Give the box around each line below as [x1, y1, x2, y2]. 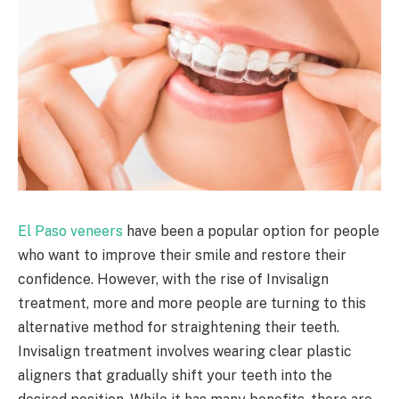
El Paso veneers [18, 222, 123, 240]
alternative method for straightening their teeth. [18, 318, 339, 336]
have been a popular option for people [123, 222, 379, 240]
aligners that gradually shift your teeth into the [18, 366, 332, 384]
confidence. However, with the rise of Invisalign [18, 270, 329, 288]
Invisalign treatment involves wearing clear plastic [18, 342, 352, 360]
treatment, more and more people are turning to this [18, 294, 366, 312]
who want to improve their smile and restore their [18, 246, 346, 264]
